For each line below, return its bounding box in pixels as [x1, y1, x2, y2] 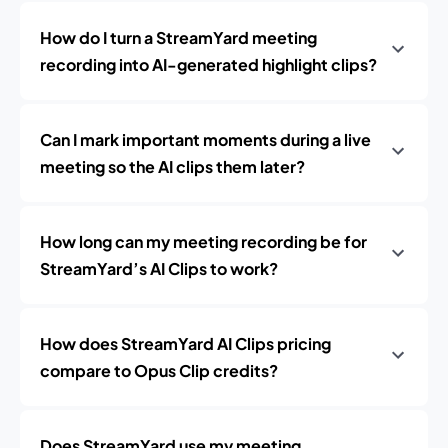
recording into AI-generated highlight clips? [40, 54, 377, 75]
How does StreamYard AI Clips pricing [40, 333, 331, 354]
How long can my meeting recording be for [40, 231, 367, 252]
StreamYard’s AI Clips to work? [40, 258, 278, 279]
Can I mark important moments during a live [40, 129, 371, 150]
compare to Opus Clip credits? [40, 360, 278, 381]
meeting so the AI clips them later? [40, 156, 305, 177]
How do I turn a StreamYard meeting [40, 27, 317, 48]
